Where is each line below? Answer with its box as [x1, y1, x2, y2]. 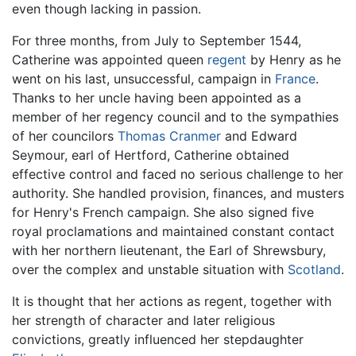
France [275, 70, 315, 87]
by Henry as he [246, 51, 341, 68]
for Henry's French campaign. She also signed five [12, 203, 314, 220]
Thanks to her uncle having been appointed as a [12, 89, 301, 106]
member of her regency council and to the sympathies [12, 108, 339, 125]
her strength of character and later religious [12, 311, 275, 328]
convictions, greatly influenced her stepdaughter [12, 331, 304, 347]
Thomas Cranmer [118, 127, 221, 144]
